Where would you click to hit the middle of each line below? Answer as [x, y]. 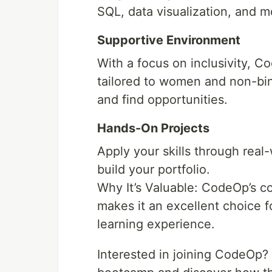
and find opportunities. [162, 100]
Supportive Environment [169, 40]
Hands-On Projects [153, 128]
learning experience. [156, 224]
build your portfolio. [154, 170]
